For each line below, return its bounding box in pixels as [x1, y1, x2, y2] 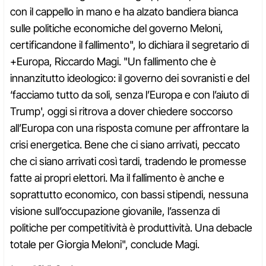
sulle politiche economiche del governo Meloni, [10, 22, 223, 35]
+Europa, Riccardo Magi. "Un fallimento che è [10, 55, 216, 68]
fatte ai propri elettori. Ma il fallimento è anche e [10, 172, 224, 185]
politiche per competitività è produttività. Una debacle [10, 221, 252, 235]
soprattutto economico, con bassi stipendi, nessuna [10, 188, 248, 201]
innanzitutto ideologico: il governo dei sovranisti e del [10, 72, 249, 85]
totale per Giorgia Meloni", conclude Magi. [10, 238, 199, 251]
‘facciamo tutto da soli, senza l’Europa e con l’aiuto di [10, 88, 249, 102]
